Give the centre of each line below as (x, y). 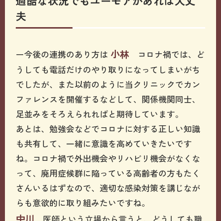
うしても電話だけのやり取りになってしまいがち (108, 69)
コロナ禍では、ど (167, 54)
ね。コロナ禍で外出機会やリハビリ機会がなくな (108, 158)
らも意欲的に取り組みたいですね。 (83, 202)
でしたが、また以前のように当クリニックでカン (108, 84)
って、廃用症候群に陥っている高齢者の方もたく (108, 173)
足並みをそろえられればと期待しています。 (100, 113)
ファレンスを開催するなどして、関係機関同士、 (108, 99)
